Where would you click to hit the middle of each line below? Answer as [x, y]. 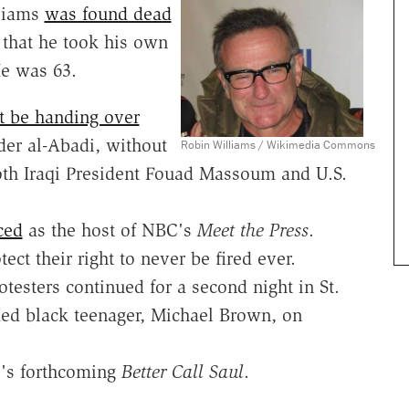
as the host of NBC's [110, 230]
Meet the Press [252, 230]
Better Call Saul [182, 371]
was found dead [108, 13]
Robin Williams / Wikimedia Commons [278, 144]
